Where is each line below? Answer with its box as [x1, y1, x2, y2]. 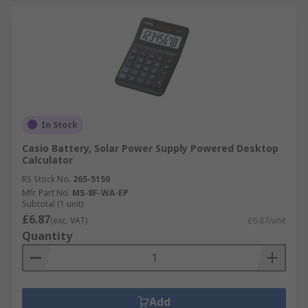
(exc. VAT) [50, 214, 87, 226]
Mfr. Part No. [22, 186, 70, 199]
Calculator [22, 153, 73, 166]
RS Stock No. [22, 173, 71, 185]
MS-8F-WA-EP [72, 186, 129, 199]
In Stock [41, 118, 78, 131]
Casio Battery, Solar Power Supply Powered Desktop [22, 141, 278, 155]
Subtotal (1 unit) [22, 197, 83, 210]
